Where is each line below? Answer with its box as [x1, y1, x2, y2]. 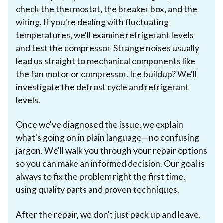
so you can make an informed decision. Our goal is [16, 158, 205, 169]
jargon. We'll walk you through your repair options [16, 145, 207, 156]
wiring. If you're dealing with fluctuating [16, 16, 169, 27]
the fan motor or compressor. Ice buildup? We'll [16, 68, 197, 79]
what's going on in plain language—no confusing [16, 132, 199, 143]
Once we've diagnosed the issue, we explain [16, 119, 183, 130]
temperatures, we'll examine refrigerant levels [16, 29, 194, 40]
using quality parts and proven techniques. [16, 184, 179, 195]
